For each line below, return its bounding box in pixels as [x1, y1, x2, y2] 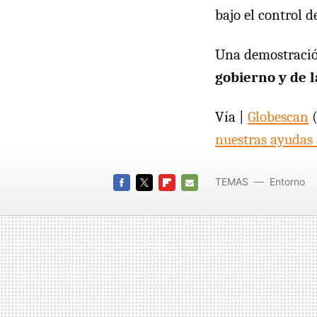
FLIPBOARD [158, 194, 210, 205]
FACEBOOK [113, 194, 165, 205]
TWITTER [136, 194, 179, 205]
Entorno [270, 175, 305, 188]
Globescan [248, 108, 309, 125]
